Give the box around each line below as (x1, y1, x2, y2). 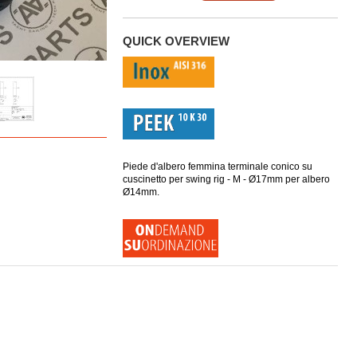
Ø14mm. (123, 186, 159, 198)
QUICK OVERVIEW (123, 34, 229, 48)
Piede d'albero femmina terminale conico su (123, 161, 312, 173)
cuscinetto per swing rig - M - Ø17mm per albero (123, 174, 330, 186)
